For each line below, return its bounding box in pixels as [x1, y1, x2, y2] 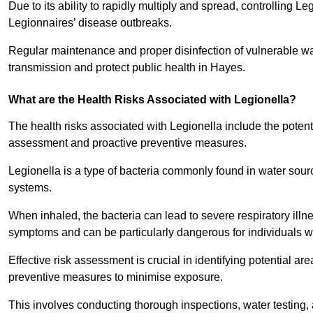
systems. [8, 182, 54, 194]
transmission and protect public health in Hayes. [8, 61, 245, 74]
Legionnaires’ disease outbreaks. [8, 17, 175, 29]
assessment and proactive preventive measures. [8, 137, 247, 150]
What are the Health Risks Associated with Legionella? [8, 94, 296, 106]
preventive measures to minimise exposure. [8, 271, 226, 284]
